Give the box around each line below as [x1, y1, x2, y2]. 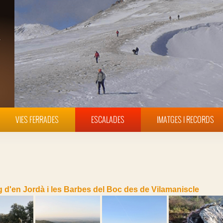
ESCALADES [91, 113, 125, 125]
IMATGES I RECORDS [156, 113, 214, 125]
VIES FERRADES [15, 113, 59, 125]
